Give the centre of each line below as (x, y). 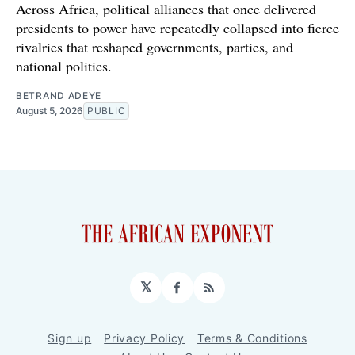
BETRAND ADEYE (59, 96)
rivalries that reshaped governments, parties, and (155, 47)
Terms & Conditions (252, 338)
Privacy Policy (145, 338)
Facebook (210, 294)
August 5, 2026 (50, 111)
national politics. (64, 66)
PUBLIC (107, 111)
